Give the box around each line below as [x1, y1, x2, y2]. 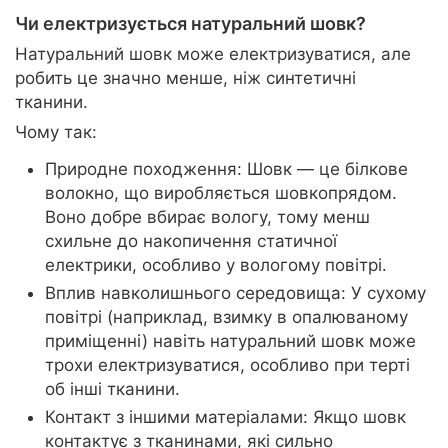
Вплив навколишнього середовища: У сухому [45, 282, 426, 303]
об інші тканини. [45, 378, 180, 399]
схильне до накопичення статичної [45, 230, 337, 251]
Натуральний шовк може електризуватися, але [15, 43, 411, 64]
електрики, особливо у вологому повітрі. [45, 254, 387, 275]
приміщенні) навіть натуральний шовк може [45, 330, 416, 351]
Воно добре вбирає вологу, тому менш [45, 206, 370, 227]
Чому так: [15, 121, 97, 142]
